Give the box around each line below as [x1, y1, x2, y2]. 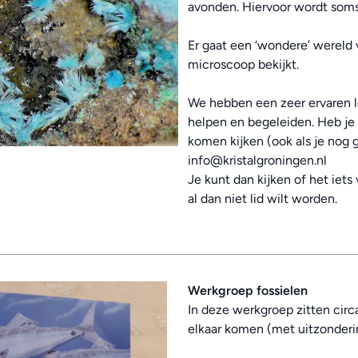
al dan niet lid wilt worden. [187, 191, 337, 206]
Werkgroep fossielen [187, 283, 308, 298]
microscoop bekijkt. [187, 57, 299, 72]
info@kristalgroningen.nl [187, 153, 327, 168]
